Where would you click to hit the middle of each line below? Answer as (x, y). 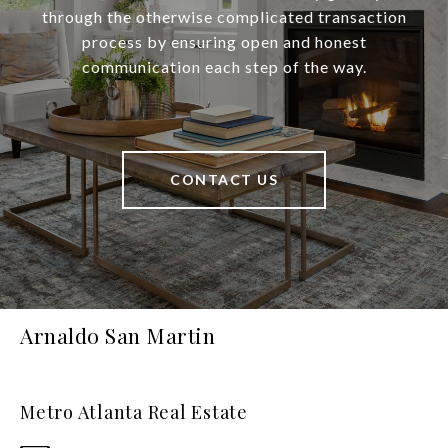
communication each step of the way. (224, 66)
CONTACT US (224, 179)
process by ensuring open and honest (224, 41)
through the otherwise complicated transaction (224, 16)
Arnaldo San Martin (117, 334)
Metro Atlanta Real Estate (134, 411)
